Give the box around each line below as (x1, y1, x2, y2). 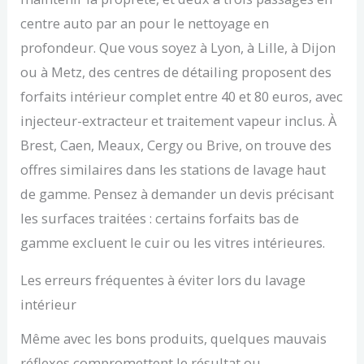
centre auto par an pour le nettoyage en (20, 13, 270, 32)
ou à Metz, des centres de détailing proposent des (20, 62, 332, 81)
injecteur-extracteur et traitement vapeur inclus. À (20, 110, 337, 130)
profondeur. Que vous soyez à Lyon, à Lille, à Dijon (20, 37, 336, 57)
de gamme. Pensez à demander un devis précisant (20, 184, 335, 203)
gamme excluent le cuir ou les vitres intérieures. (20, 232, 326, 252)
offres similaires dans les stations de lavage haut (20, 159, 327, 179)
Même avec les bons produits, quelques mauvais (20, 328, 327, 348)
